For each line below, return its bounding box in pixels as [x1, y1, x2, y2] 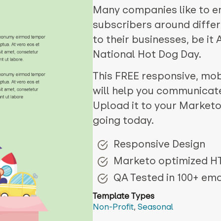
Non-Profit [93, 202, 134, 212]
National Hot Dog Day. [93, 48, 202, 61]
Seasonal [138, 202, 174, 212]
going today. [93, 114, 154, 127]
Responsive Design [113, 138, 206, 151]
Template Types [93, 191, 155, 201]
